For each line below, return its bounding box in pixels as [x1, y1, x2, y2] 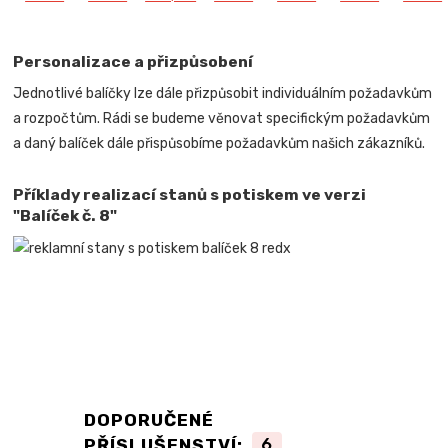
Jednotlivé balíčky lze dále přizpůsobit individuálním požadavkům [13, 84, 433, 102]
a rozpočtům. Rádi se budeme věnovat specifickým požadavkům [13, 109, 431, 127]
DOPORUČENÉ [83, 409, 214, 430]
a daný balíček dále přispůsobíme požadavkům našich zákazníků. [13, 134, 426, 152]
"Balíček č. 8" [13, 205, 118, 225]
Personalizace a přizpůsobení [13, 52, 254, 72]
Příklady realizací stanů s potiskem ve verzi [13, 184, 367, 204]
